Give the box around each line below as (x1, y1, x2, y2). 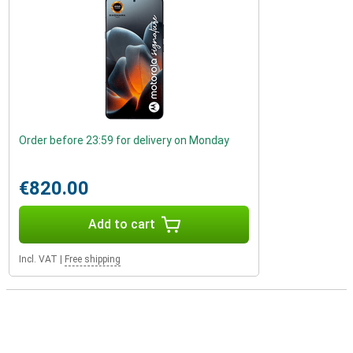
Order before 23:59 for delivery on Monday (19, 134, 229, 147)
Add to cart (87, 217, 155, 232)
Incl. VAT (19, 254, 58, 265)
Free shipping (65, 254, 121, 265)
